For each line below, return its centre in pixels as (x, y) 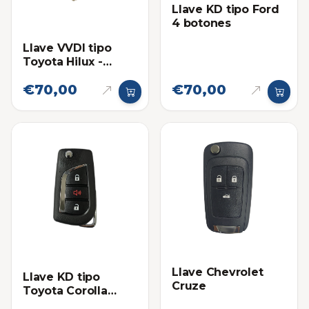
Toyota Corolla (65, 290)
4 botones (201, 23)
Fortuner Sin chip (73, 75)
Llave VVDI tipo (67, 48)
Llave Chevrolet (218, 272)
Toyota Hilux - (63, 61)
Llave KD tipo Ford (226, 10)
